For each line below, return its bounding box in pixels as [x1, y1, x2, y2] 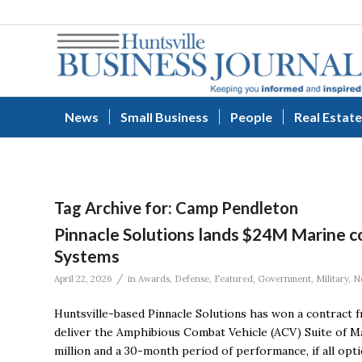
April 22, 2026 [54, 273, 112, 284]
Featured [214, 273, 253, 284]
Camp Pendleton [175, 198, 298, 217]
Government [258, 273, 311, 284]
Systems [54, 246, 120, 266]
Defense [175, 273, 209, 284]
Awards [138, 273, 170, 284]
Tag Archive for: [54, 198, 175, 217]
